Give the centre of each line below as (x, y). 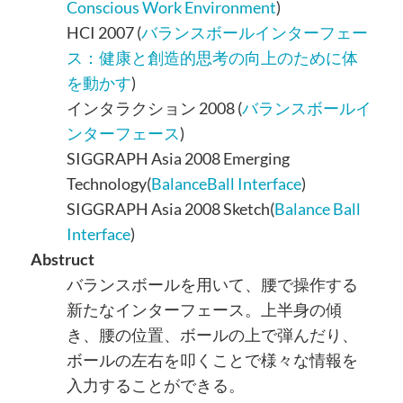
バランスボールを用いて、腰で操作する (212, 285)
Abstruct (62, 260)
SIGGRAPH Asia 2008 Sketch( (170, 209)
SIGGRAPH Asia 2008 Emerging (178, 159)
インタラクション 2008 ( (154, 108)
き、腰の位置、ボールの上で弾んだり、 (212, 335)
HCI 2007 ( (103, 33)
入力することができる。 (155, 385)
